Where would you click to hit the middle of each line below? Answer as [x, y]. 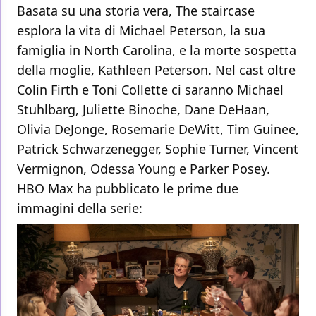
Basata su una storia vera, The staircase [138, 11]
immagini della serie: [80, 208]
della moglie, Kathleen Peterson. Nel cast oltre [156, 70]
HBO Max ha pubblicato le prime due [129, 189]
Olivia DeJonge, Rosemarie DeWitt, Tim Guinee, [158, 129]
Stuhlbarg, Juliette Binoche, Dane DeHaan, [143, 110]
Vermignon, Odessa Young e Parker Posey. [144, 169]
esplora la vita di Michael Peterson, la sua [141, 31]
